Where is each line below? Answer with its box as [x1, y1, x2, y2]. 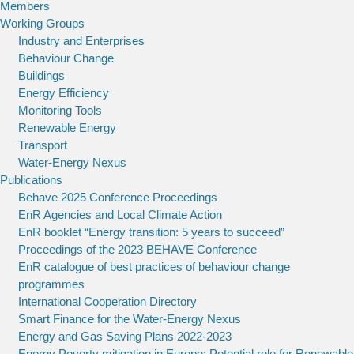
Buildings [17, 68, 65, 82]
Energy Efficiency [17, 85, 109, 100]
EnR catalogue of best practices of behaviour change [17, 259, 290, 273]
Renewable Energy [17, 120, 116, 134]
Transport [17, 137, 67, 152]
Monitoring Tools [17, 103, 102, 117]
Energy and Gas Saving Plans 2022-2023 [17, 329, 232, 343]
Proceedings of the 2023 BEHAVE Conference [17, 242, 257, 256]
